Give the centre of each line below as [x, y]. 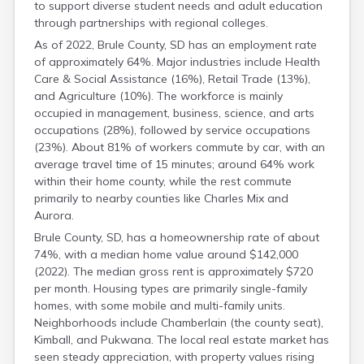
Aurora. [54, 215]
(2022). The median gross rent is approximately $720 [173, 271]
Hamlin [179, 43]
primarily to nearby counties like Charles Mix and [161, 198]
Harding [182, 96]
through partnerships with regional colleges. [151, 23]
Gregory [182, 8]
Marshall [183, 306]
